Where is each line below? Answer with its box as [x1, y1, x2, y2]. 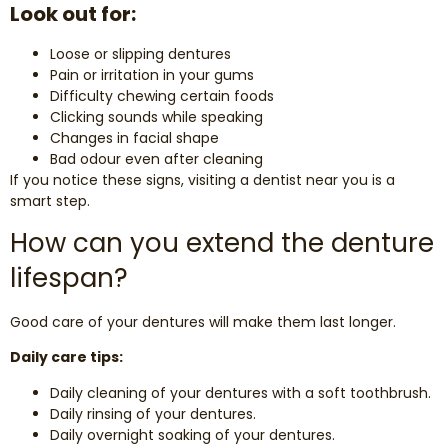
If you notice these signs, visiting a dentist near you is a [10, 169, 395, 190]
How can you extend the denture [10, 224, 434, 261]
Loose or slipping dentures [50, 43, 231, 64]
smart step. [10, 190, 90, 211]
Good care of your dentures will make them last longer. [10, 311, 396, 332]
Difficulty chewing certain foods [50, 85, 274, 106]
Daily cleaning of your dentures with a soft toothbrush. [50, 382, 431, 403]
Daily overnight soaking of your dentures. [50, 424, 335, 445]
